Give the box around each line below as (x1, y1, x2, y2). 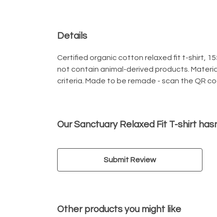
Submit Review (104, 156, 156, 164)
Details (57, 31, 87, 41)
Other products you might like (57, 204, 181, 215)
